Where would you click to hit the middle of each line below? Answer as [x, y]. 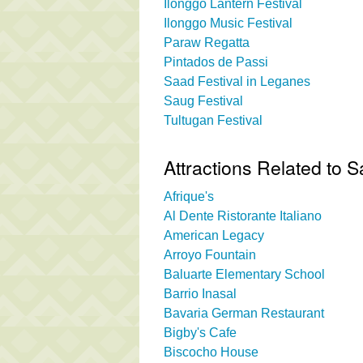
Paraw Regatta [207, 42]
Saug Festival [203, 100]
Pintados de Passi [216, 62]
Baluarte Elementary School [244, 274]
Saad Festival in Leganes [237, 81]
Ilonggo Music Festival [228, 23]
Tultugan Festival [213, 120]
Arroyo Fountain [210, 254]
